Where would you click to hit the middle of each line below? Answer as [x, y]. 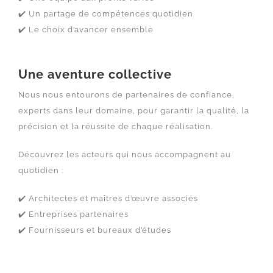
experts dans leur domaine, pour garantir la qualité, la [133, 111]
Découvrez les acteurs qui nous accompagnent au [124, 155]
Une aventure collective [95, 75]
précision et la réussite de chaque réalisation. [115, 127]
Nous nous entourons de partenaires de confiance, [126, 95]
